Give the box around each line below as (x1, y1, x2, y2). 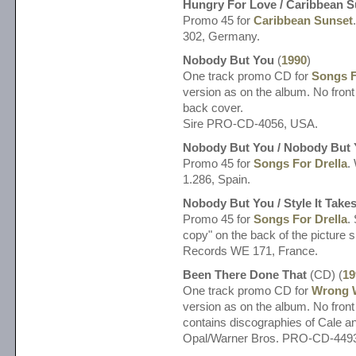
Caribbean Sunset (253, 14, 353, 27)
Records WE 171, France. (183, 244, 318, 257)
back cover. (183, 101, 243, 114)
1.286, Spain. (183, 172, 250, 186)
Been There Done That (183, 268, 307, 281)
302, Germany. (183, 29, 260, 43)
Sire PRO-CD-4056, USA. (183, 117, 318, 130)
